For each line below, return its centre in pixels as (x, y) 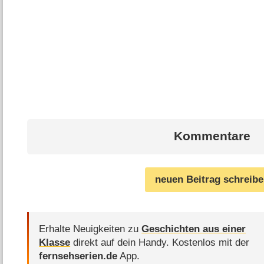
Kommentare (212, 136)
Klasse (55, 243)
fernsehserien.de (78, 256)
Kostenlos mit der (211, 243)
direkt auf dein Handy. (121, 243)
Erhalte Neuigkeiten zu (90, 229)
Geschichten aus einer (194, 229)
